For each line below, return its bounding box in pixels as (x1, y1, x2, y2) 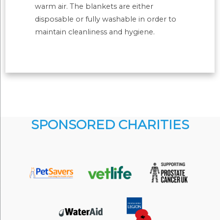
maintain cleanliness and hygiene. (35, 27, 155, 37)
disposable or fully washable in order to (35, 15, 177, 24)
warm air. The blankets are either (35, 2, 154, 11)
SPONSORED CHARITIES (30, 117, 189, 133)
